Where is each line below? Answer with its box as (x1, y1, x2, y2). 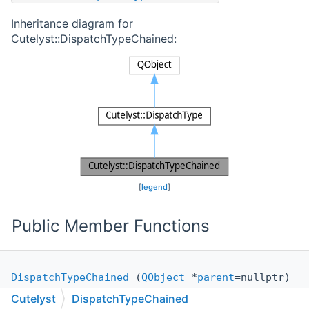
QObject (141, 271, 185, 284)
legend (141, 182, 168, 192)
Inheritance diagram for (11, 17, 133, 31)
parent (197, 271, 235, 284)
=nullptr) (235, 271, 290, 284)
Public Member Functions (12, 216, 210, 237)
